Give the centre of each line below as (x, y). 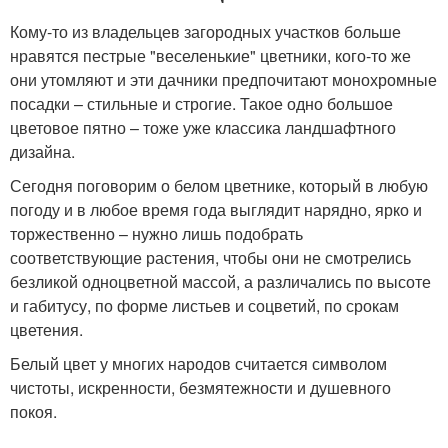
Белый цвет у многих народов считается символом (198, 363)
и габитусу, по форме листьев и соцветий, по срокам (204, 305)
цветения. (46, 329)
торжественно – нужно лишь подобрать (156, 233)
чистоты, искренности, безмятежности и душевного (200, 387)
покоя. (33, 411)
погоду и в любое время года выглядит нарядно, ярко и (216, 209)
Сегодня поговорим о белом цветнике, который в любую (219, 185)
